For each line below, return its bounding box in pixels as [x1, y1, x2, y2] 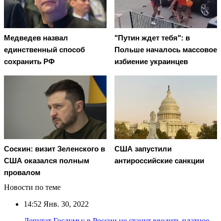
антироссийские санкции [114, 156, 204, 165]
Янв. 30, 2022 [41, 199, 89, 208]
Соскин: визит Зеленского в [4, 144, 105, 153]
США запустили [114, 144, 172, 153]
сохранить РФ [4, 57, 55, 66]
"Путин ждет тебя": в [114, 34, 190, 42]
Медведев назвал [4, 34, 68, 42]
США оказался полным [4, 156, 89, 165]
